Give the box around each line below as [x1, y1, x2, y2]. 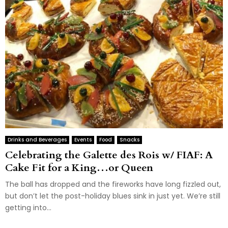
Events [74, 135, 92, 144]
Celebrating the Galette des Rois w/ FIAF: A [5, 148, 213, 162]
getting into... [5, 202, 51, 213]
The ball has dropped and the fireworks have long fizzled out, [5, 179, 221, 189]
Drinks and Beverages [8, 135, 67, 144]
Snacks [120, 135, 139, 144]
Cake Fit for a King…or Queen [5, 160, 153, 175]
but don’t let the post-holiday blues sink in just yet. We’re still [5, 190, 220, 201]
